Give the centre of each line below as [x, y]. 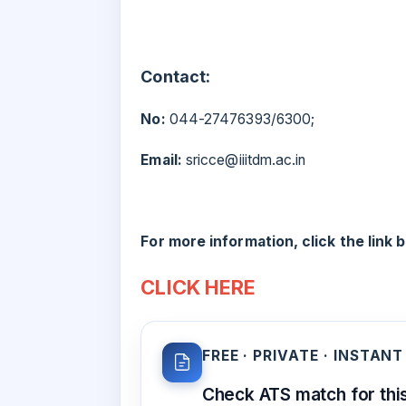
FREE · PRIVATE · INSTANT [303, 355]
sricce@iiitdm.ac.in [244, 160]
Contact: [176, 77]
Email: [161, 160]
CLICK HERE [198, 288]
